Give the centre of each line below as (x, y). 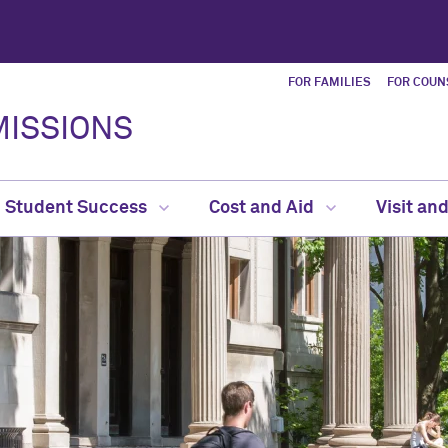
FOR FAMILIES (329, 83)
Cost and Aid (263, 208)
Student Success (78, 208)
